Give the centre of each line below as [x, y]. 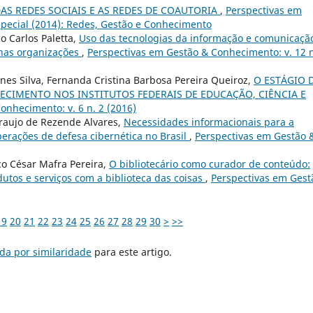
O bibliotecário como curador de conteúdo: [210, 163]
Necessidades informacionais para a [209, 122]
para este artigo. [132, 252]
